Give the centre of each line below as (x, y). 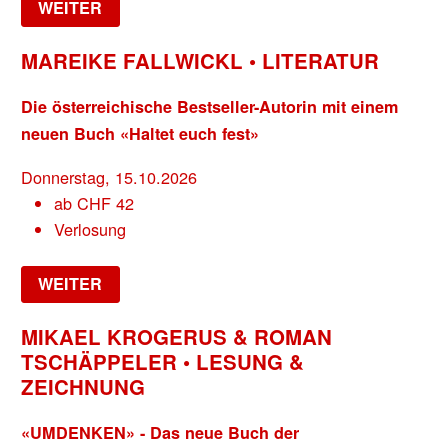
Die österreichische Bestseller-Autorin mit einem (210, 107)
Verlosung (89, 228)
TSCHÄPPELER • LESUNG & (163, 361)
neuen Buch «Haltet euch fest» (140, 134)
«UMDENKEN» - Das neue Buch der (160, 433)
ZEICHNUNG (83, 386)
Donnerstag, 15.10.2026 (109, 176)
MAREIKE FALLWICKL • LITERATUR (200, 60)
